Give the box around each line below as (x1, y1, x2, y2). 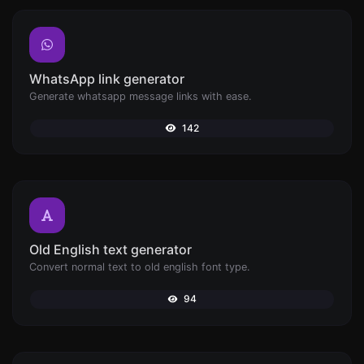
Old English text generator (29, 241, 192, 258)
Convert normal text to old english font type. (29, 261, 250, 274)
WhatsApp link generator (29, 71, 184, 87)
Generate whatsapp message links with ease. (29, 90, 252, 102)
